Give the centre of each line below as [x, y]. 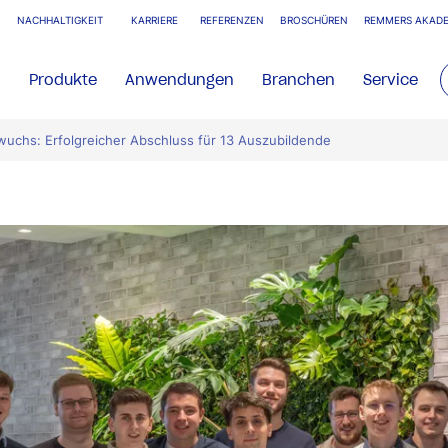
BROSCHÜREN [314, 20]
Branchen [299, 79]
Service [391, 79]
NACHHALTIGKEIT [60, 20]
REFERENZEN [232, 20]
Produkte [63, 79]
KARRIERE [154, 20]
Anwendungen [180, 79]
